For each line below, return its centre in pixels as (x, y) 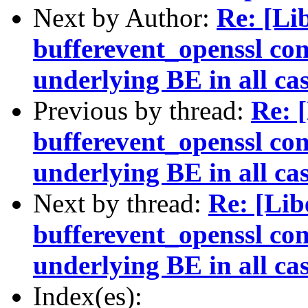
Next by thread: (121, 203)
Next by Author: (125, 17)
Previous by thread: (142, 110)
